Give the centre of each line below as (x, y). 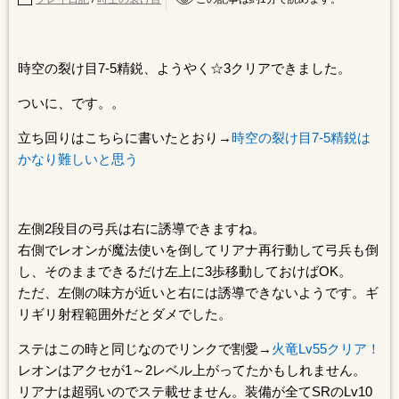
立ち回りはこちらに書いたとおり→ (125, 138)
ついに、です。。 (71, 103)
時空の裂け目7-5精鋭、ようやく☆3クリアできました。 (184, 68)
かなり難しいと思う (78, 159)
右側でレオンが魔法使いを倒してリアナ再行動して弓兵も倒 (198, 250)
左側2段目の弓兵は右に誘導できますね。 (142, 228)
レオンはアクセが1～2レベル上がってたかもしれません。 (192, 370)
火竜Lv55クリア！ (326, 349)
